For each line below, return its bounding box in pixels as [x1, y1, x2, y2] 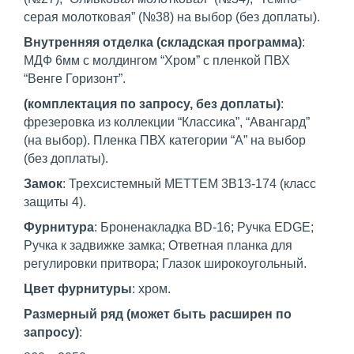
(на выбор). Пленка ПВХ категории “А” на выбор [24, 134, 306, 148]
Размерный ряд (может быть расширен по [24, 307, 292, 322]
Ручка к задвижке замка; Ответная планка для [24, 239, 292, 253]
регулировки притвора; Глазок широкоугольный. [24, 257, 307, 271]
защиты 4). [24, 195, 86, 209]
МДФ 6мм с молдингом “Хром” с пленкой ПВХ [24, 54, 290, 68]
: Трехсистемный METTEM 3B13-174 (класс [62, 177, 316, 191]
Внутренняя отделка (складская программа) [24, 36, 302, 50]
